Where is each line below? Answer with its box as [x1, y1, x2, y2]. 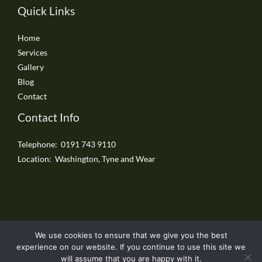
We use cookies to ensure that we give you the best [35, 230, 227, 240]
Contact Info [18, 110, 80, 124]
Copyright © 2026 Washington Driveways [60, 237, 202, 247]
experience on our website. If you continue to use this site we [16, 242, 246, 251]
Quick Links [18, 4, 75, 18]
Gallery [18, 61, 44, 72]
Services [18, 47, 47, 57]
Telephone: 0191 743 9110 [18, 139, 116, 150]
